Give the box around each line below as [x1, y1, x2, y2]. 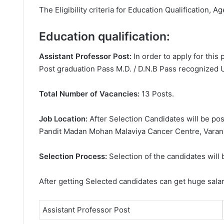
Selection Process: [39, 151, 109, 161]
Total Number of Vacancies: [39, 89, 139, 98]
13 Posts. [139, 89, 174, 98]
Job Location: [39, 114, 87, 123]
